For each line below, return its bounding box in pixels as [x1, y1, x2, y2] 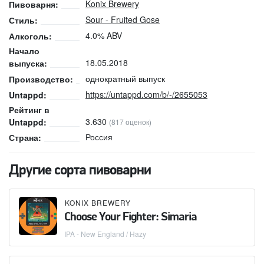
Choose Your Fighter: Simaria [64, 212, 197, 224]
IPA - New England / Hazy [64, 229, 146, 239]
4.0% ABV [85, 29, 122, 41]
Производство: [9, 72, 73, 85]
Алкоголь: [9, 29, 52, 42]
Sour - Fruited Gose [85, 14, 160, 26]
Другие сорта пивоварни [9, 164, 151, 179]
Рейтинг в [9, 103, 49, 115]
